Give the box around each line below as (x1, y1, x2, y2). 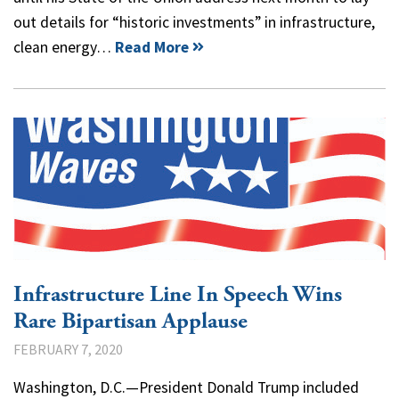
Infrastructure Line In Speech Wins (13, 280, 342, 309)
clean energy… (13, 37, 115, 57)
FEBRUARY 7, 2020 (13, 339, 123, 358)
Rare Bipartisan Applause (13, 306, 248, 336)
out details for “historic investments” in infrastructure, (13, 12, 375, 32)
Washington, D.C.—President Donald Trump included (13, 377, 359, 397)
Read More (115, 37, 189, 57)
